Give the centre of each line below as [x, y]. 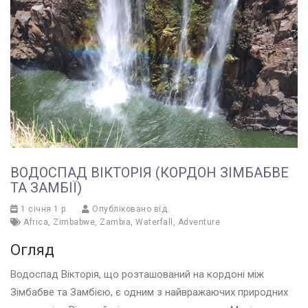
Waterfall [154, 222]
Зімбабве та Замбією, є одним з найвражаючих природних [149, 293]
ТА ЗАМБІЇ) [46, 188]
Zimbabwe [74, 222]
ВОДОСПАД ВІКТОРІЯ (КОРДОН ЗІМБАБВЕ [150, 173]
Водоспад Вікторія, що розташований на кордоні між [137, 275]
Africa [36, 222]
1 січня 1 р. [43, 209]
